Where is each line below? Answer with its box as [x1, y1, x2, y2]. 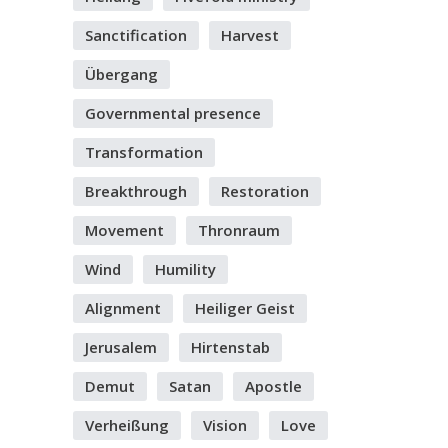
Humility [155, 259, 216, 279]
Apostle [245, 376, 302, 396]
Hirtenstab [191, 337, 270, 357]
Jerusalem [85, 337, 157, 357]
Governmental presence [85, 103, 261, 123]
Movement [85, 220, 164, 240]
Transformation [85, 142, 203, 162]
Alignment [85, 298, 161, 318]
